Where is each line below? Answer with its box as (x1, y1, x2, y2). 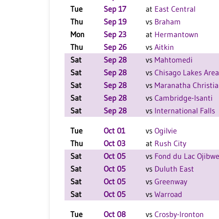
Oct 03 (104, 138, 125, 148)
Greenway (154, 176, 187, 186)
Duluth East (154, 164, 194, 174)
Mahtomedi (154, 55, 193, 65)
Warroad (154, 189, 182, 199)
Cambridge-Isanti (154, 93, 213, 103)
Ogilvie (154, 126, 177, 135)
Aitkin (154, 42, 174, 52)
